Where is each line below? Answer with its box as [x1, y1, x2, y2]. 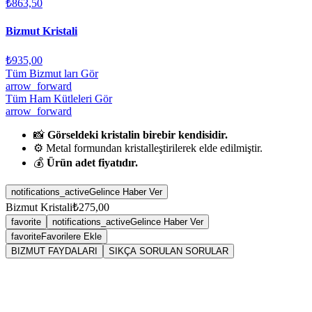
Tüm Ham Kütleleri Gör [6, 93, 112, 105]
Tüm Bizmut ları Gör [6, 68, 98, 80]
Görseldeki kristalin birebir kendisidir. [47, 129, 228, 141]
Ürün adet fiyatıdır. [47, 157, 138, 169]
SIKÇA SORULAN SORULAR [109, 246, 228, 257]
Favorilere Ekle [41, 231, 102, 242]
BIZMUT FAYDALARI [11, 246, 97, 257]
